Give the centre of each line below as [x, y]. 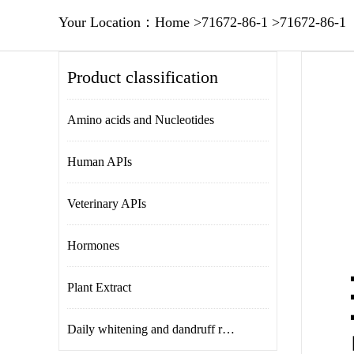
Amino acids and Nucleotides [141, 120]
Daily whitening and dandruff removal [228, 329]
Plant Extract [99, 287]
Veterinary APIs [107, 203]
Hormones [93, 245]
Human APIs [100, 162]
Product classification [143, 77]
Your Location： [107, 22]
